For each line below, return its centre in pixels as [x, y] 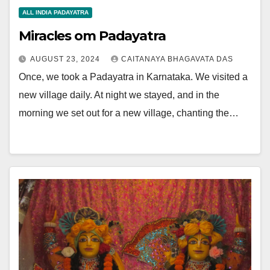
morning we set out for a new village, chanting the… [129, 113]
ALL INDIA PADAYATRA [55, 12]
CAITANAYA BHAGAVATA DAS [177, 59]
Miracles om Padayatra [92, 36]
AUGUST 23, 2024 [66, 59]
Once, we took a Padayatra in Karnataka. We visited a [133, 77]
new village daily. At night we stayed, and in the [119, 95]
